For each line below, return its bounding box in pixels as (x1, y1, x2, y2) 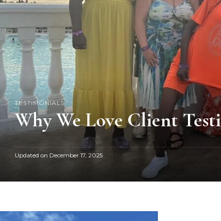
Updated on (15, 151, 49, 159)
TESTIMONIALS (15, 99, 65, 107)
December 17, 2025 (49, 151, 103, 159)
